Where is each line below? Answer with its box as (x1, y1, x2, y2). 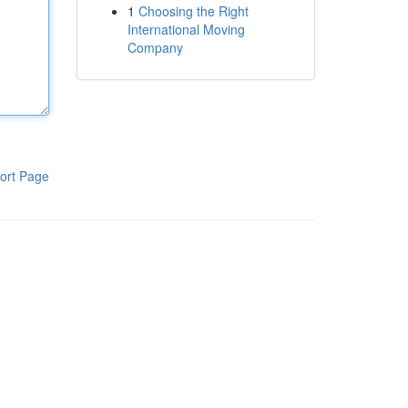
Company (127, 38, 183, 56)
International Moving (127, 20, 245, 38)
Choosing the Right (138, 2, 249, 20)
